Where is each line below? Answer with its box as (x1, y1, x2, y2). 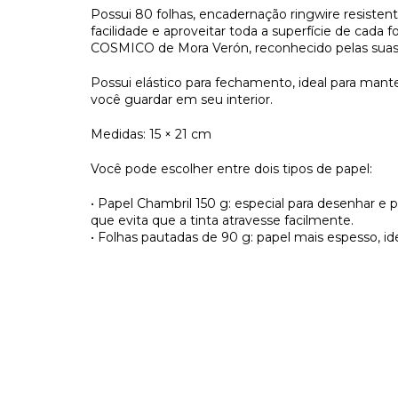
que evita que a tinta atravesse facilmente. (91, 212, 354, 228)
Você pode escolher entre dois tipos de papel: (91, 161, 372, 177)
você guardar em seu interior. (91, 92, 273, 107)
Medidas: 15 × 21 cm (91, 126, 211, 142)
